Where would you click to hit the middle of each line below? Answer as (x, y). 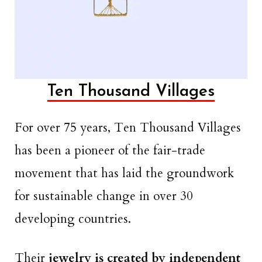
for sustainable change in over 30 (104, 196)
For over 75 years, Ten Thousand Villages (128, 128)
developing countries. (75, 219)
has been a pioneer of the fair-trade (110, 151)
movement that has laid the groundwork (124, 174)
